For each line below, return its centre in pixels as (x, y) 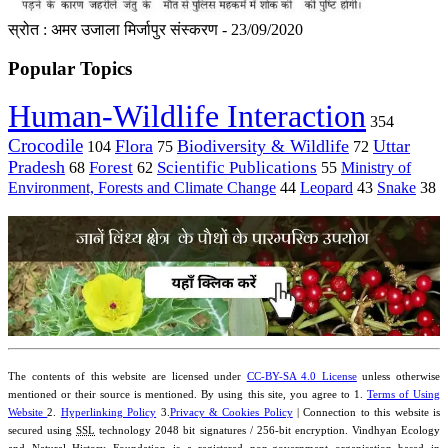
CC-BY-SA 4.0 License (301, 376)
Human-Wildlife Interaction (187, 116)
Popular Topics (70, 68)
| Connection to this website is (366, 412)
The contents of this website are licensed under (127, 376)
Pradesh (36, 167)
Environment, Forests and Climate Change (142, 188)
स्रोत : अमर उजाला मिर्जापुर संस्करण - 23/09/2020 (155, 29)
